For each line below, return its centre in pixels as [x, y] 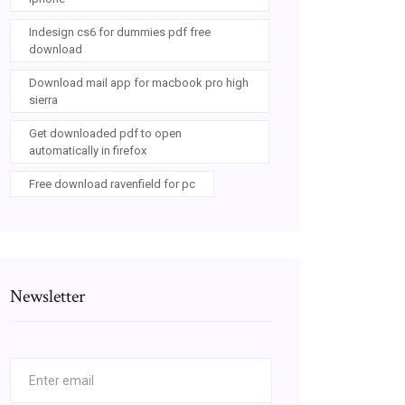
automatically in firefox [88, 151]
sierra [43, 100]
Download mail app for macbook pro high [139, 83]
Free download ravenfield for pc [112, 184]
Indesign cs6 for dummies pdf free [120, 32]
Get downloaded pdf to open [105, 133]
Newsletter [47, 297]
